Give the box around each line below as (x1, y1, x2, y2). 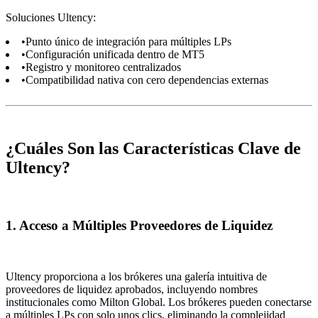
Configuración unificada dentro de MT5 (26, 48, 204, 61)
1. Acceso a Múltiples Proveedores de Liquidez (6, 217, 273, 233)
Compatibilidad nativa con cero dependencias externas (26, 74, 268, 87)
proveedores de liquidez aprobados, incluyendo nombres (6, 283, 258, 296)
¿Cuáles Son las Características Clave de (6, 139, 301, 158)
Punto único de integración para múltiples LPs (26, 35, 231, 48)
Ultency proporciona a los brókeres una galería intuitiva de (6, 270, 267, 283)
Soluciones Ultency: (6, 11, 96, 24)
